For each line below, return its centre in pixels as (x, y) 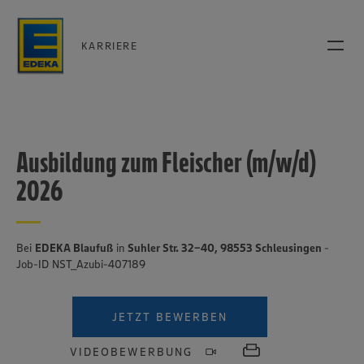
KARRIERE (109, 45)
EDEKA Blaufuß (74, 248)
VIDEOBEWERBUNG (131, 352)
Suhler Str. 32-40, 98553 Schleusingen (226, 248)
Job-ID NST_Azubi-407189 (81, 264)
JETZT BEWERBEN (170, 317)
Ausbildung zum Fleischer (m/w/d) (166, 162)
